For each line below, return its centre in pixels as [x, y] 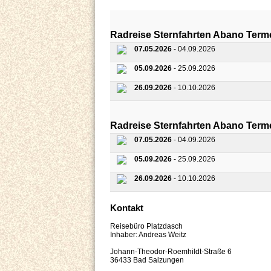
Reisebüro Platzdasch [146, 226]
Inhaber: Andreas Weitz [148, 234]
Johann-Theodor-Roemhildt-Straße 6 [171, 251]
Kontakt [127, 207]
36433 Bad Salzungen [147, 260]
